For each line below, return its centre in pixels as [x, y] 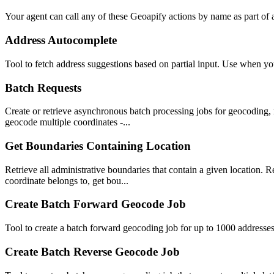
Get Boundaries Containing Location [98, 146]
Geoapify [148, 17]
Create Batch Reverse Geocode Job [92, 251]
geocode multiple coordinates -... [68, 122]
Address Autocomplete [61, 40]
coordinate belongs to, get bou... [67, 180]
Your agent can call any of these [68, 17]
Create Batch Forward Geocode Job [95, 204]
